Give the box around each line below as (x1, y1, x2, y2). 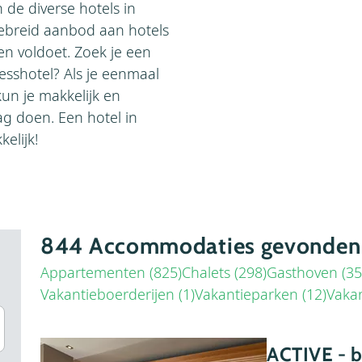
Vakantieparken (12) (195, 284, 326, 304)
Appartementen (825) (40, 262, 182, 282)
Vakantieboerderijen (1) (40, 284, 195, 304)
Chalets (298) (182, 262, 267, 282)
